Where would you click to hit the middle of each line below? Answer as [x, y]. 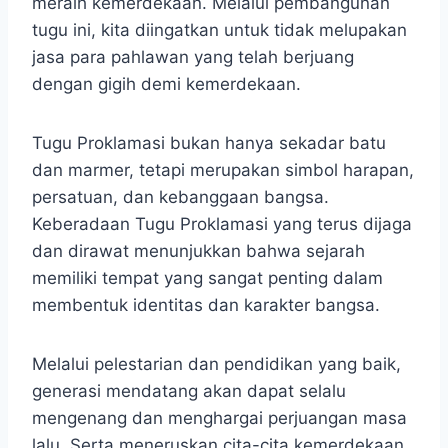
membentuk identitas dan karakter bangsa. [206, 305]
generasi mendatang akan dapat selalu [189, 391]
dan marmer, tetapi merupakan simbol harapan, [223, 170]
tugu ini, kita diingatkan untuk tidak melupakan [219, 30]
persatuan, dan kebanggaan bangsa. [180, 197]
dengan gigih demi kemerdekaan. [166, 84]
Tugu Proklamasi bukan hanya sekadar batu [209, 143]
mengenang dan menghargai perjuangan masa [219, 418]
